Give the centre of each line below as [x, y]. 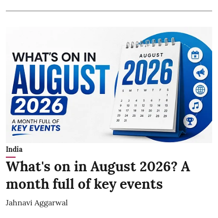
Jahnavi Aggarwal [37, 202]
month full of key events [84, 184]
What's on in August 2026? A [98, 166]
